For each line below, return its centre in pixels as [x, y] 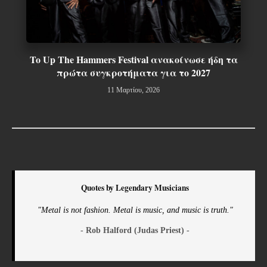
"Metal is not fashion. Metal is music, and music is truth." [135, 209]
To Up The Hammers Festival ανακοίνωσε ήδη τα [133, 59]
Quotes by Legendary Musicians [135, 187]
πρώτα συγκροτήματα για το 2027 [133, 72]
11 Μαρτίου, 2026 [133, 90]
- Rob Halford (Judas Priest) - [135, 230]
